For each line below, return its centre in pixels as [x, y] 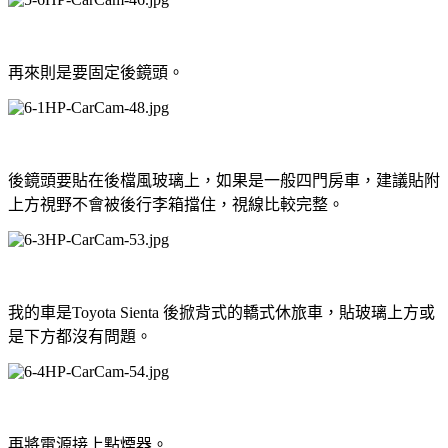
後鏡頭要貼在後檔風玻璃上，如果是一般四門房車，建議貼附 [224, 180]
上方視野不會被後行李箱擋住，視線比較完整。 [176, 204]
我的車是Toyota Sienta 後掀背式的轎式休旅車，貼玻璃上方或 [221, 312]
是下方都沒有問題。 [80, 336]
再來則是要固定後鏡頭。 [96, 72]
